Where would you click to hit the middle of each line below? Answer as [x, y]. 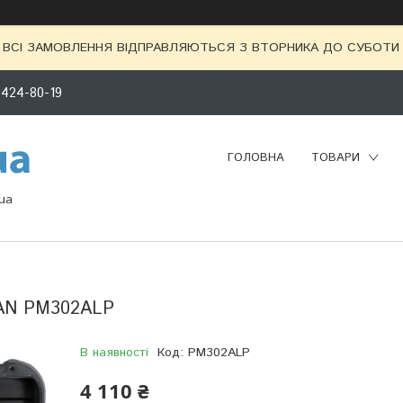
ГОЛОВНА [256, 157]
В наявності [114, 352]
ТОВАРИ [336, 157]
